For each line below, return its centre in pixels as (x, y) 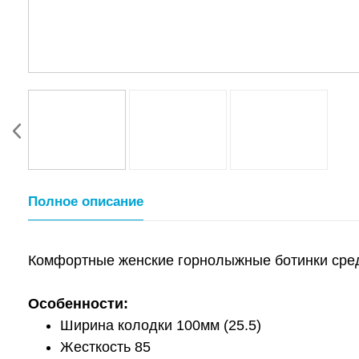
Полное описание (86, 202)
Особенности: (78, 304)
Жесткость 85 (105, 347)
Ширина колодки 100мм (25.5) (161, 325)
